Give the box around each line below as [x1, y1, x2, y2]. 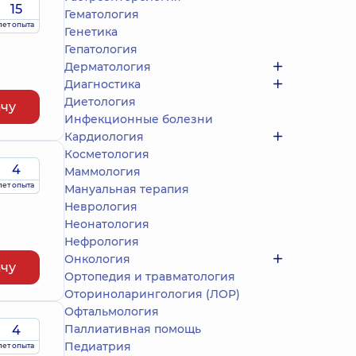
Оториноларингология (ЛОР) [64, 287, 240, 301]
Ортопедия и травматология [64, 269, 235, 284]
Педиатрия [64, 339, 131, 354]
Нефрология [64, 234, 139, 249]
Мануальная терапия [64, 182, 189, 196]
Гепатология [64, 42, 137, 56]
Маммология [64, 164, 141, 179]
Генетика [64, 25, 118, 39]
